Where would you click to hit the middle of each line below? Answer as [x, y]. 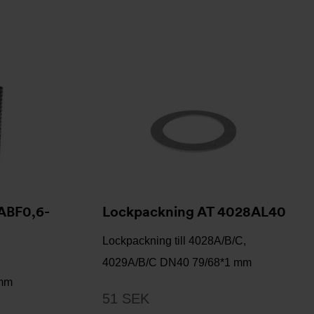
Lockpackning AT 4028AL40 [194, 212]
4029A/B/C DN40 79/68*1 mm [177, 262]
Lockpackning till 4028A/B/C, [174, 241]
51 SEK [126, 299]
